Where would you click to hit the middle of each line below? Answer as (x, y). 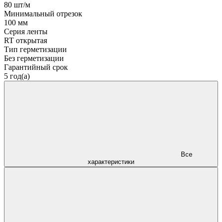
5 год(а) (17, 76)
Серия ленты (26, 31)
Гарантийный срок (36, 67)
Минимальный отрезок (43, 13)
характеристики (111, 162)
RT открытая (26, 40)
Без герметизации (34, 58)
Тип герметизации (35, 49)
